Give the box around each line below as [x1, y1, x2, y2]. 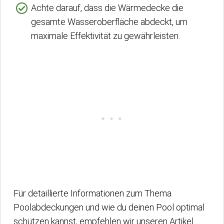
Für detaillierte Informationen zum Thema [13, 188, 171, 198]
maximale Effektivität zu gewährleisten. [31, 30, 180, 41]
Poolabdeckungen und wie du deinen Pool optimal [13, 202, 204, 212]
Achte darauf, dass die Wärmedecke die [31, 2, 183, 13]
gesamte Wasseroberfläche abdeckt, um [31, 16, 187, 27]
